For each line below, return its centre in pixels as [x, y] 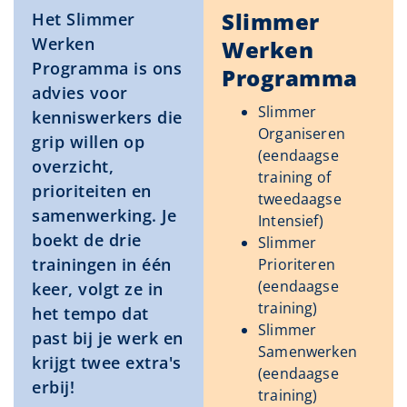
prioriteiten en [92, 191]
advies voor [80, 93]
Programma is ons [107, 69]
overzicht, [73, 167]
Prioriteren [297, 265]
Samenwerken [308, 352]
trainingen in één [102, 265]
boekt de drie [87, 240]
